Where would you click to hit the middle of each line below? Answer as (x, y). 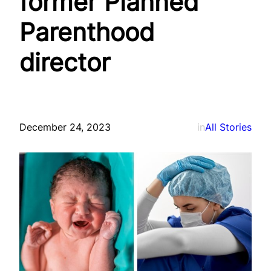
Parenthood (87, 32)
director (65, 63)
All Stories (228, 127)
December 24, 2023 (65, 127)
